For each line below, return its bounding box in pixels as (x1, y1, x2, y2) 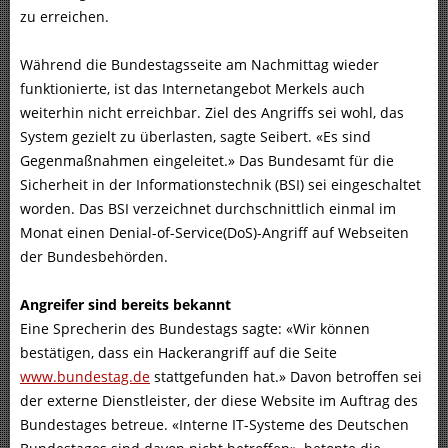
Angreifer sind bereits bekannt (20, 295, 231, 315)
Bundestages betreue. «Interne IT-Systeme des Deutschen (20, 415, 409, 435)
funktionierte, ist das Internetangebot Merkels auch (20, 79, 365, 99)
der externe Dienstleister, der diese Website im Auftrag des (20, 391, 418, 411)
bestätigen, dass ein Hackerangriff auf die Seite (20, 343, 337, 363)
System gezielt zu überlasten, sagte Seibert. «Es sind (20, 127, 371, 147)
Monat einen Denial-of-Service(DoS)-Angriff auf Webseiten (20, 223, 409, 243)
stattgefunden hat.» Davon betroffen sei (150, 367, 422, 387)
